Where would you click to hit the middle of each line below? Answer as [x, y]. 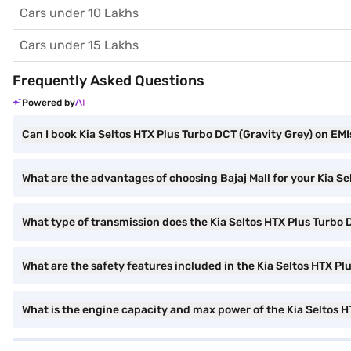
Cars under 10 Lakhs [79, 13]
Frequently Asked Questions [109, 81]
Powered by [49, 103]
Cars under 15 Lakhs [79, 45]
